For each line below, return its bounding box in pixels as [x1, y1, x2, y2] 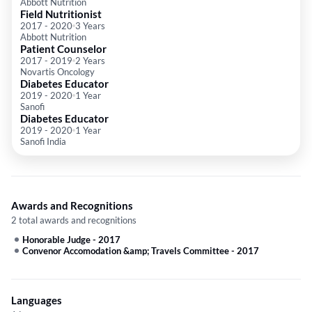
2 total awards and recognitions [11, 214, 136, 226]
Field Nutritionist [20, 8, 102, 21]
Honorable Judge [22, 234, 91, 246]
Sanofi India [20, 136, 66, 148]
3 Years [75, 20, 105, 32]
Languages [11, 294, 62, 307]
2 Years [75, 55, 105, 67]
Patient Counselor [20, 42, 107, 56]
